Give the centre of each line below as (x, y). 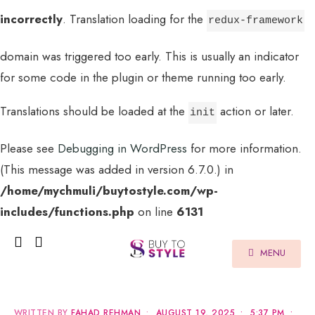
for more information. (244, 148)
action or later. (255, 111)
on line (155, 212)
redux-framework (256, 21)
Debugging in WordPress (122, 148)
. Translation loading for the (135, 19)
